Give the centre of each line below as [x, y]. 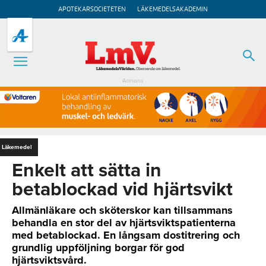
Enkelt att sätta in [87, 170]
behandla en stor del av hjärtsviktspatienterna [124, 222]
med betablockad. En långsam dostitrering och [126, 235]
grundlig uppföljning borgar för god [98, 247]
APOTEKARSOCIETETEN [92, 9]
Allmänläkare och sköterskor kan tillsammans [122, 210]
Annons [133, 81]
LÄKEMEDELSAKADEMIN [172, 9]
